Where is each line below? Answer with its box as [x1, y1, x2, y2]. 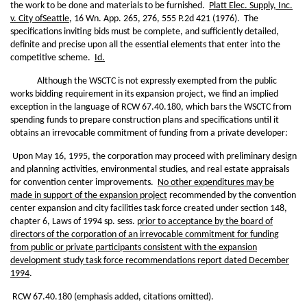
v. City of [10, 14, 42, 24]
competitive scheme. [10, 53, 95, 63]
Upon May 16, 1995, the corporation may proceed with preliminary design [10, 151, 297, 162]
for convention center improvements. [10, 177, 158, 188]
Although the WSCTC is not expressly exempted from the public [10, 76, 277, 86]
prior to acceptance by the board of [137, 217, 273, 227]
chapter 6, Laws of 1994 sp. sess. [10, 217, 137, 227]
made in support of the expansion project [10, 191, 167, 201]
